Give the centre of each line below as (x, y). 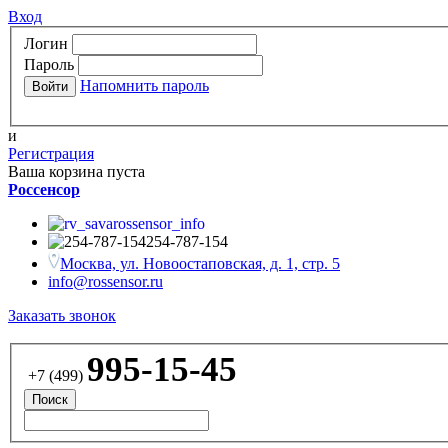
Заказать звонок (62, 315)
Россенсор (44, 189)
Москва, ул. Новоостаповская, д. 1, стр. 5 (200, 263)
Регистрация (51, 153)
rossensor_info (159, 223)
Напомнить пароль (144, 85)
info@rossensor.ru (105, 281)
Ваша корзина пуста (76, 171)
